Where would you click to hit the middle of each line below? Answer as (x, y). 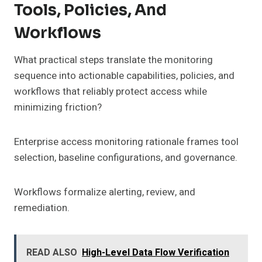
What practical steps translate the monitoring (113, 60)
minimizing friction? (58, 108)
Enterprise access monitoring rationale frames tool (126, 142)
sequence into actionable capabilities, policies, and (124, 76)
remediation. (42, 208)
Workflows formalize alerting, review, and (105, 192)
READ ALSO (52, 253)
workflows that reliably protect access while (111, 92)
